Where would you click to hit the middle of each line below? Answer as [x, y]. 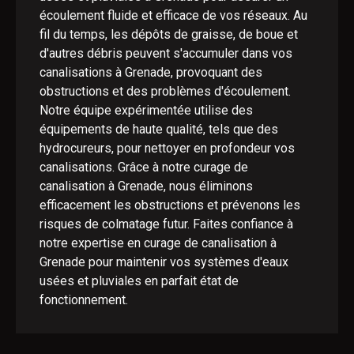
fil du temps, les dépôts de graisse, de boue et [169, 34]
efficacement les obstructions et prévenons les [170, 205]
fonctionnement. [84, 300]
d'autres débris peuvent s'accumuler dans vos [166, 53]
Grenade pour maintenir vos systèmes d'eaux [164, 262]
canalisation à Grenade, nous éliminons [146, 186]
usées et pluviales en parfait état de [139, 281]
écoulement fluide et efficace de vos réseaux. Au [173, 15]
